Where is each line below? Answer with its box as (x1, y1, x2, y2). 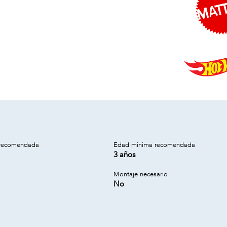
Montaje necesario (113, 170, 168, 179)
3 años (113, 149, 135, 160)
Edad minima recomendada (113, 140, 195, 149)
